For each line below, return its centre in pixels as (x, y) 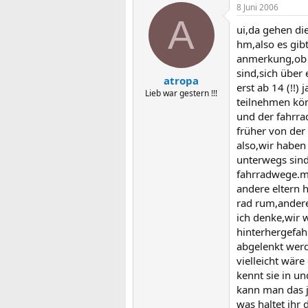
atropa (181, 80)
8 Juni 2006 (257, 7)
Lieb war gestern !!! (181, 93)
